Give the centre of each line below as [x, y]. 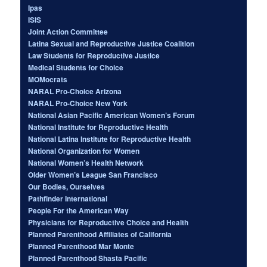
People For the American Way [79, 210]
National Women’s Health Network [86, 162]
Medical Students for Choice [76, 67]
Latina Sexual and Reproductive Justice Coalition [111, 43]
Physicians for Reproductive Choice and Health [108, 222]
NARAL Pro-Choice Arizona [75, 91]
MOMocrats [48, 79]
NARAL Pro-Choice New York [78, 103]
